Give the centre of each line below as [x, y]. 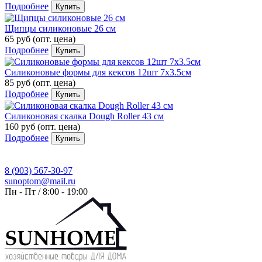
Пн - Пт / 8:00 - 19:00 [46, 191]
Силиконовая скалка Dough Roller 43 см [84, 116]
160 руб [21, 126]
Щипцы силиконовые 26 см [60, 28]
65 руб [19, 39]
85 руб [19, 82]
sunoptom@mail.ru [40, 181]
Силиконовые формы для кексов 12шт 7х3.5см [98, 72]
